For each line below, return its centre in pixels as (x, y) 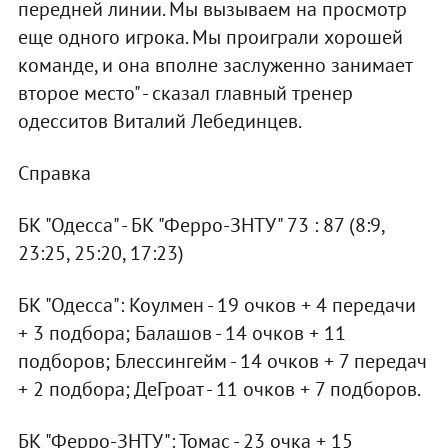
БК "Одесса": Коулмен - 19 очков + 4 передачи (216, 304)
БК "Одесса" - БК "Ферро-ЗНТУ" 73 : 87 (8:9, (200, 224)
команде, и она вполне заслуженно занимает (214, 64)
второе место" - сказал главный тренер (185, 92)
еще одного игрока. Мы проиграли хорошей (210, 36)
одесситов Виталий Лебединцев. (159, 120)
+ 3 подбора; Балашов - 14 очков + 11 (181, 332)
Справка (54, 172)
